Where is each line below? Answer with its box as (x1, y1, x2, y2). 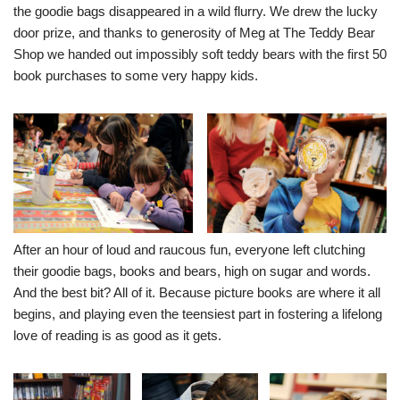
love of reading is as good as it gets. (13, 327, 221, 343)
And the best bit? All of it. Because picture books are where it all (13, 284, 380, 300)
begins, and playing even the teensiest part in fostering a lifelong (13, 305, 382, 321)
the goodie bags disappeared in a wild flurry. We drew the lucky (13, 3, 378, 19)
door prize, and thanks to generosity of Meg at (13, 24, 283, 40)
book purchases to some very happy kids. (13, 67, 258, 83)
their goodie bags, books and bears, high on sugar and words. (13, 262, 371, 279)
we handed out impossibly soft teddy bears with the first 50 (44, 46, 387, 62)
